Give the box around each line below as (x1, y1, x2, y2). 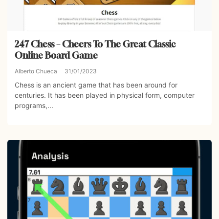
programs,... (15, 101, 53, 109)
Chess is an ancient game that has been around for (15, 80, 177, 89)
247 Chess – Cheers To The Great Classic (15, 38, 176, 49)
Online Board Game (15, 49, 98, 61)
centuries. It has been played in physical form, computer (15, 90, 195, 99)
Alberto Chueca (15, 67, 57, 75)
